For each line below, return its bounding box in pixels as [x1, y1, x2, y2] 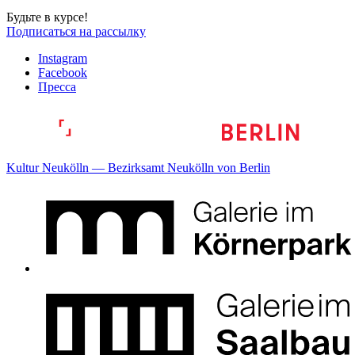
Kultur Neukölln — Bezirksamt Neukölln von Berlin [6, 160, 270, 174]
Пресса [38, 79, 76, 94]
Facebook [38, 65, 87, 79]
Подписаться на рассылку [6, 24, 146, 38]
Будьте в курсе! [6, 10, 88, 24]
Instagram [38, 51, 87, 65]
